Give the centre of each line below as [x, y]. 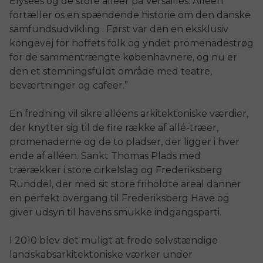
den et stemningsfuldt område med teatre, [111, 71]
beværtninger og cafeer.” [69, 85]
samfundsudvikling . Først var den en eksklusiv [119, 29]
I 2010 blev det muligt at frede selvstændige [114, 240]
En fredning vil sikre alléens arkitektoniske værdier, [129, 113]
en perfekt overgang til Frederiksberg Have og [119, 198]
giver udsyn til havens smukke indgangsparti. [117, 212]
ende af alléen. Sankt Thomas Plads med [105, 156]
